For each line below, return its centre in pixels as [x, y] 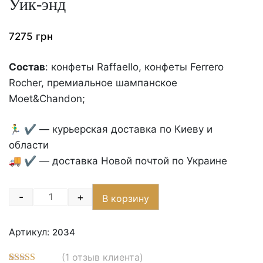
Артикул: [31, 232]
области [29, 145]
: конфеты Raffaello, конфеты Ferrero [134, 67]
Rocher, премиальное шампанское [93, 83]
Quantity [68, 203]
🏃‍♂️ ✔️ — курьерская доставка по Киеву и [111, 129]
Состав [27, 67]
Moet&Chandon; [47, 99]
